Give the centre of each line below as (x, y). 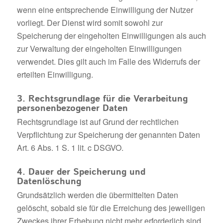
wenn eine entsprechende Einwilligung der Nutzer (105, 10)
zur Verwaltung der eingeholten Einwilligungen (99, 49)
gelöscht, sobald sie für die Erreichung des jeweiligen (111, 208)
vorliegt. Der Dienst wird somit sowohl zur (90, 23)
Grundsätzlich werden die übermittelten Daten (97, 195)
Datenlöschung (49, 182)
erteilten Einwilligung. (55, 75)
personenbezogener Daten (72, 109)
